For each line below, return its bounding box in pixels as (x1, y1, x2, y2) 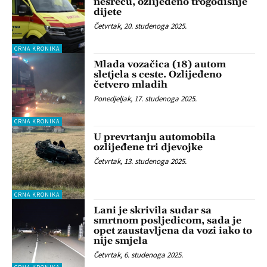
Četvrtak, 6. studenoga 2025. (94, 249, 184, 260)
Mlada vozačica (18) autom (94, 58, 226, 71)
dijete (94, 5, 122, 18)
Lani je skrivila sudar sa (94, 204, 212, 216)
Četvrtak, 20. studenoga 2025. (94, 20, 187, 31)
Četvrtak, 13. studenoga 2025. (94, 156, 187, 167)
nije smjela (94, 234, 148, 247)
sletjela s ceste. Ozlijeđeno (94, 69, 222, 81)
